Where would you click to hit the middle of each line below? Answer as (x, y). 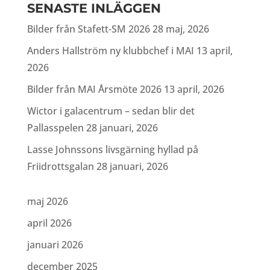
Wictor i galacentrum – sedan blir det (111, 111)
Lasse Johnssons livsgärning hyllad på (112, 149)
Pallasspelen (55, 128)
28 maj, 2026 (181, 29)
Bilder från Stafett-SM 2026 (88, 29)
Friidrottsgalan (60, 166)
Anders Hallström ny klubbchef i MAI (110, 51)
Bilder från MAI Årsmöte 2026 (94, 89)
